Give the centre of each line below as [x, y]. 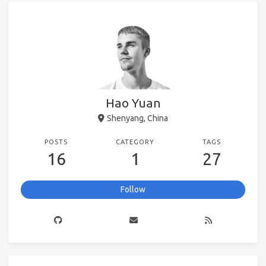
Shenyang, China [137, 118]
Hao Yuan [133, 102]
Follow [133, 189]
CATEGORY [135, 142]
